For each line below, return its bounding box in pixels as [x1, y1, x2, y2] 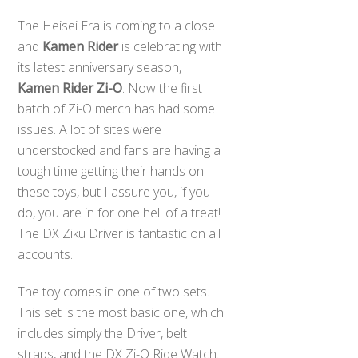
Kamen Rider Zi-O [18, 79, 123, 97]
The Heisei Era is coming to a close [18, 17, 216, 35]
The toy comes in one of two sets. [18, 283, 210, 301]
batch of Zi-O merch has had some [18, 100, 216, 118]
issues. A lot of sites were [18, 121, 162, 139]
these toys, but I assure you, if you [18, 183, 211, 201]
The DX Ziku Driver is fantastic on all [18, 225, 221, 243]
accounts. [18, 245, 74, 264]
